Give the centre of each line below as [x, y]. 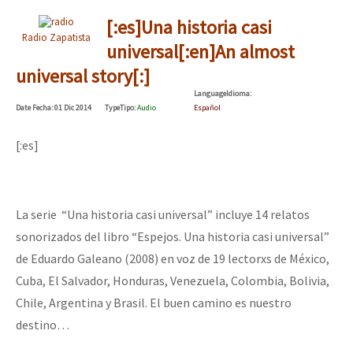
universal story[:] [83, 76]
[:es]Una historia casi [189, 27]
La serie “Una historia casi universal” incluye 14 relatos [163, 214]
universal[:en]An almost [200, 51]
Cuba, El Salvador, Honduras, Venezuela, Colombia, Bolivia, [173, 280]
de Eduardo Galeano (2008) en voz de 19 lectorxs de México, [173, 258]
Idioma [238, 93]
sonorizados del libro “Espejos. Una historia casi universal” [173, 236]
